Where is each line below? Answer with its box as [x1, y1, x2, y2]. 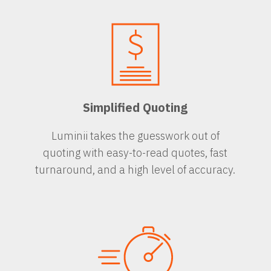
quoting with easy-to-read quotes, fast [43, 145, 228, 160]
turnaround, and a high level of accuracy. [35, 162, 236, 177]
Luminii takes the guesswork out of [51, 128, 220, 143]
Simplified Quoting [83, 99, 188, 116]
